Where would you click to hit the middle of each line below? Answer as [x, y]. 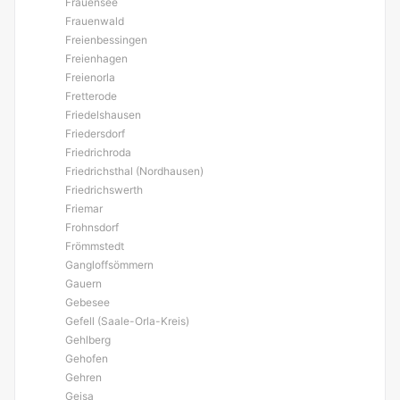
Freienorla [90, 77]
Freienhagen [96, 58]
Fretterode [91, 96]
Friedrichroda [98, 152]
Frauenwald [95, 21]
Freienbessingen [106, 40]
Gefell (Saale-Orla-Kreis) [127, 321]
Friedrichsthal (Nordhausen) [134, 171]
